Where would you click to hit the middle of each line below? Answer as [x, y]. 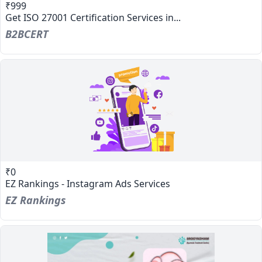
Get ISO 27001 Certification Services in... [93, 18]
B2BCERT [27, 34]
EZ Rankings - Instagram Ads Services [88, 184]
